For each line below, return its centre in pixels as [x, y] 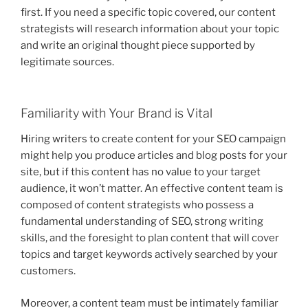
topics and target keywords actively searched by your [149, 255]
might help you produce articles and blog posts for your [154, 156]
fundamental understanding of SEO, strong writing [142, 222]
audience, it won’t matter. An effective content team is [152, 189]
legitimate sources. [67, 62]
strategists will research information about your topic [150, 29]
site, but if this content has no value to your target [141, 172]
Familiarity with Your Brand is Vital [117, 113]
